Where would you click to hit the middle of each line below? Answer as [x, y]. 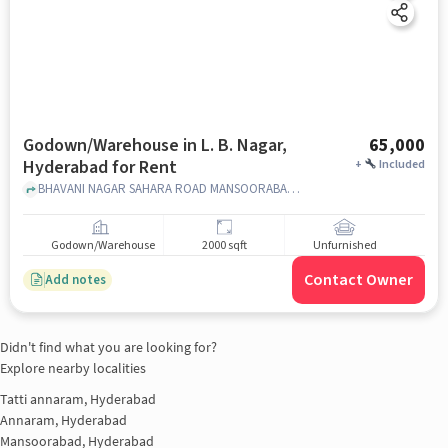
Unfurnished [344, 246]
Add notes [75, 279]
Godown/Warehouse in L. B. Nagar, [154, 145]
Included [402, 164]
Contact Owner [359, 280]
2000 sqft [224, 246]
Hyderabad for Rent [99, 167]
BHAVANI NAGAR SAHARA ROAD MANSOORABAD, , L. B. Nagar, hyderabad [293, 188]
